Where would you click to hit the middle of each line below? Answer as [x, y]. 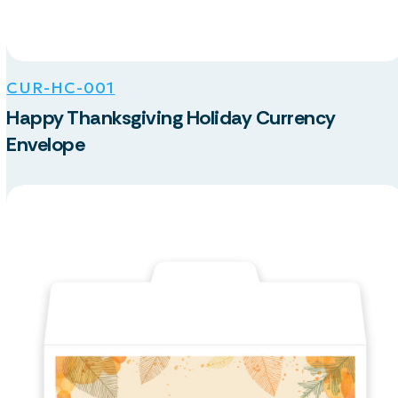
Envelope [46, 144]
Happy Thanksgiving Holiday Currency [171, 117]
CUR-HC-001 [61, 87]
